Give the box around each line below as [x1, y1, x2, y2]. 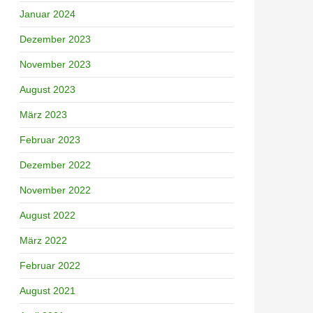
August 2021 [20, 284, 75, 296]
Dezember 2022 [20, 159, 91, 170]
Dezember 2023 [20, 33, 91, 45]
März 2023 [20, 108, 67, 120]
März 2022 [20, 234, 67, 246]
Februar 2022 [20, 259, 80, 271]
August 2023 [20, 83, 75, 95]
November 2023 [20, 58, 91, 70]
